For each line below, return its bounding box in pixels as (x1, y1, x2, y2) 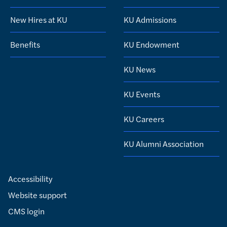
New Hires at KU (10, 13, 67, 25)
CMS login (8, 205, 45, 217)
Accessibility (8, 172, 53, 184)
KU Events (124, 88, 160, 100)
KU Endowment (124, 38, 179, 50)
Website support (8, 188, 67, 201)
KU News (124, 63, 156, 75)
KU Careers (124, 112, 164, 125)
